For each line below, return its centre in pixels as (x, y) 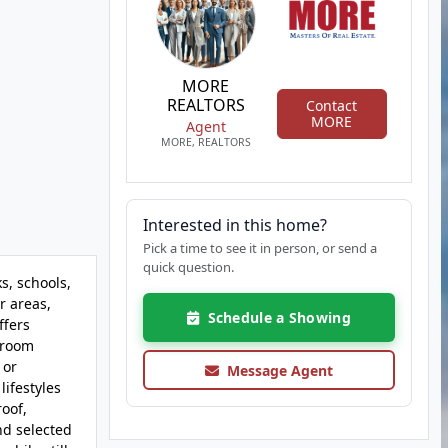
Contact (332, 105)
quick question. (188, 267)
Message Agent (275, 370)
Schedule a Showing (274, 317)
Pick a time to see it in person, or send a (259, 248)
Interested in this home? (234, 225)
